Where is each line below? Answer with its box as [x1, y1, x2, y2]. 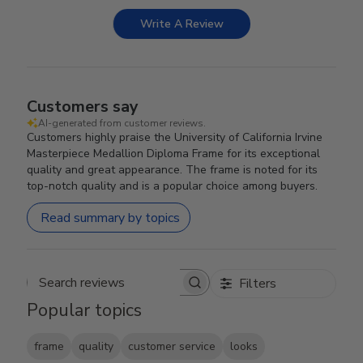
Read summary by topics [41, 208, 181, 227]
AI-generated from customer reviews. [38, 117, 207, 130]
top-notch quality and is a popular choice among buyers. [27, 178, 318, 194]
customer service [128, 339, 216, 355]
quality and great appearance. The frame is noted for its [27, 162, 318, 177]
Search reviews [117, 281, 203, 299]
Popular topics [27, 298, 143, 322]
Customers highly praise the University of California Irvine [27, 130, 323, 145]
